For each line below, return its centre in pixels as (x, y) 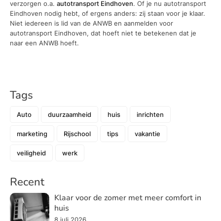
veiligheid (31, 153)
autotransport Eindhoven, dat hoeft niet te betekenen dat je (103, 33)
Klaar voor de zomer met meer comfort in (128, 198)
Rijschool (77, 133)
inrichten (150, 114)
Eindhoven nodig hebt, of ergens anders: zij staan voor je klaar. (108, 13)
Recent (27, 182)
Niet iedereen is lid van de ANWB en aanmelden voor (92, 23)
